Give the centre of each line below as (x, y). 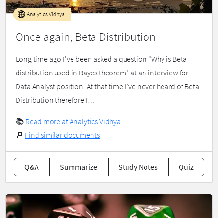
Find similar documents (62, 135)
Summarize (78, 167)
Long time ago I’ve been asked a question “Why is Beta (101, 59)
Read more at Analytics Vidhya (73, 121)
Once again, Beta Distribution (86, 37)
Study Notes (138, 167)
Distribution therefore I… (55, 100)
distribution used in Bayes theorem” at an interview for (102, 73)
